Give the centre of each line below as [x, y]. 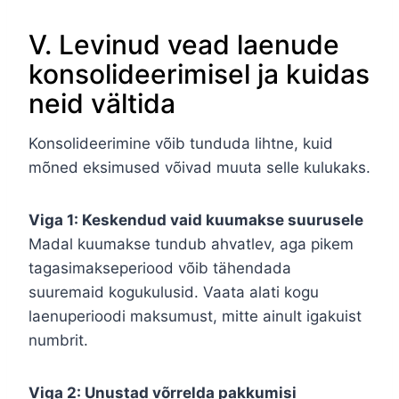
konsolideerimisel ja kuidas [199, 74]
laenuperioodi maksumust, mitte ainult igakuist [195, 317]
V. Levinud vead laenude [184, 45]
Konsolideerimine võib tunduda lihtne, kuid [181, 144]
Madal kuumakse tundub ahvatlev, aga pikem [191, 244]
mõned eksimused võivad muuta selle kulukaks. [199, 168]
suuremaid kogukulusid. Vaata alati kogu [174, 293]
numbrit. [58, 341]
